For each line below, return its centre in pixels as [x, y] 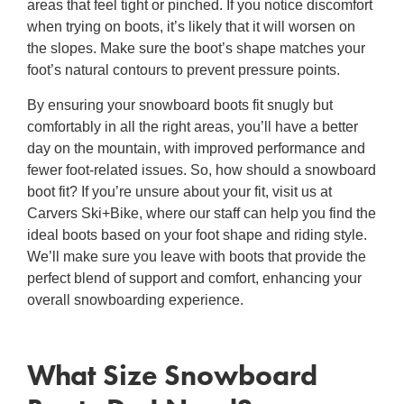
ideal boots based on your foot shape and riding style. [197, 234]
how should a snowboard [296, 170]
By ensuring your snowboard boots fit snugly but [180, 105]
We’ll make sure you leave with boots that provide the [197, 256]
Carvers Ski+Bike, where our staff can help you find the [202, 213]
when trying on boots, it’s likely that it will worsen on [191, 27]
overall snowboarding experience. [135, 299]
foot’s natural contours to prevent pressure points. [184, 70]
